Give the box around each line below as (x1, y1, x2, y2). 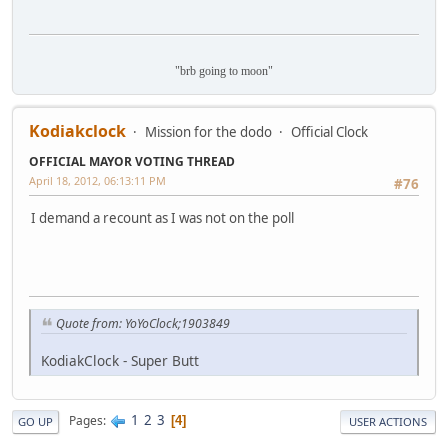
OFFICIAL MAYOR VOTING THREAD (29, 153, 235, 171)
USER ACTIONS (349, 413, 427, 429)
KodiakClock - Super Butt (41, 350, 199, 370)
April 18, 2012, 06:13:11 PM (29, 173, 166, 189)
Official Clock (291, 123, 368, 142)
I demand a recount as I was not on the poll (31, 209, 294, 228)
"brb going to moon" (175, 64, 273, 79)
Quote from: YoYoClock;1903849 (56, 315, 230, 333)
